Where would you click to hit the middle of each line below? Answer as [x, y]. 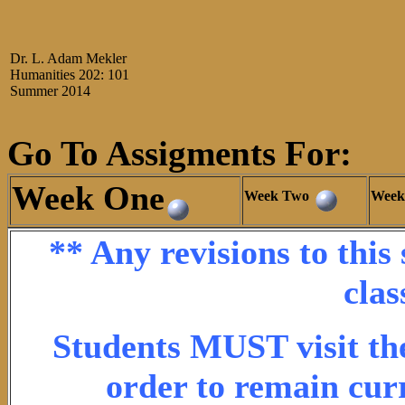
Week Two [278, 196]
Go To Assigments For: [179, 153]
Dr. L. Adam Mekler [70, 58]
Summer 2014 [50, 91]
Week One [88, 198]
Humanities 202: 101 [70, 75]
